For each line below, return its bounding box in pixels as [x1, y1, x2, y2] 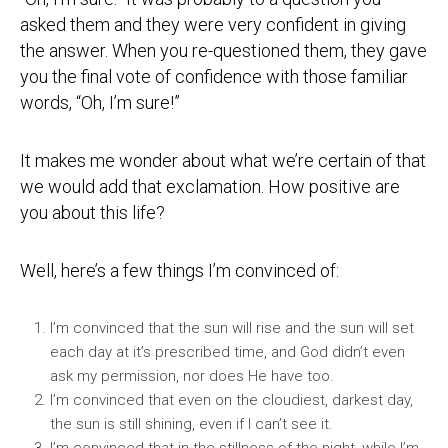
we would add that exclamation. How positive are [20, 176, 400, 197]
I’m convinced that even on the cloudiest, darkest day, [50, 391, 413, 409]
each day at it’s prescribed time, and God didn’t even [50, 343, 405, 361]
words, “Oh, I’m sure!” [20, 92, 180, 113]
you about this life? [20, 202, 165, 223]
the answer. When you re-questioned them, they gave [20, 40, 427, 61]
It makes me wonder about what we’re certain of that [20, 150, 426, 171]
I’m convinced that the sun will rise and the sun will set [50, 319, 414, 337]
